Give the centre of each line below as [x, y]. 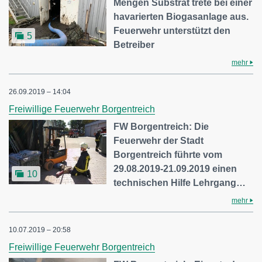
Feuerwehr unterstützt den [172, 31]
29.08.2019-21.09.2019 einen [175, 169]
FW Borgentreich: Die [161, 127]
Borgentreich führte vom [168, 155]
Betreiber [134, 45]
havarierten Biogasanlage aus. [181, 17]
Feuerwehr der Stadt [159, 141]
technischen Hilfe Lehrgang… [180, 183]
